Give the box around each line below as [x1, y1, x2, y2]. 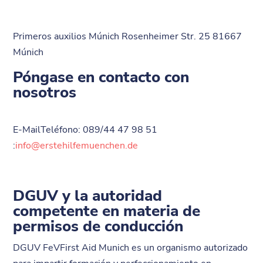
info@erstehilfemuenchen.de [15, 139, 139, 152]
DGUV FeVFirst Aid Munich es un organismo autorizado [13, 241, 248, 254]
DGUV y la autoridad [13, 186, 163, 206]
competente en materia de [13, 201, 201, 221]
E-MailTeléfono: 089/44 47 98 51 [13, 123, 158, 136]
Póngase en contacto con [13, 67, 190, 87]
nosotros [13, 82, 77, 103]
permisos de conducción [13, 216, 184, 237]
